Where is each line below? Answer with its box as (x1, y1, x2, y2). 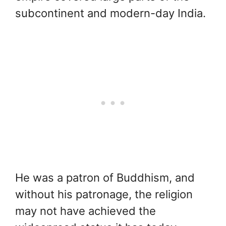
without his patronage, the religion (15, 188, 193, 201)
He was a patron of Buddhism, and (15, 171, 195, 185)
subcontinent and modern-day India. (15, 7, 206, 20)
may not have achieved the (15, 204, 156, 218)
